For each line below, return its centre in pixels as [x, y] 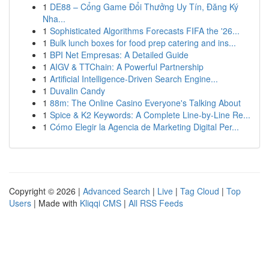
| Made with [56, 203]
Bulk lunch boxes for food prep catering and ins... [143, 43]
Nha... [54, 19]
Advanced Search [116, 191]
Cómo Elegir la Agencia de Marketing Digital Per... [144, 127]
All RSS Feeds [156, 203]
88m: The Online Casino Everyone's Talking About [145, 103]
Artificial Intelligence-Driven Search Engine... [134, 79]
